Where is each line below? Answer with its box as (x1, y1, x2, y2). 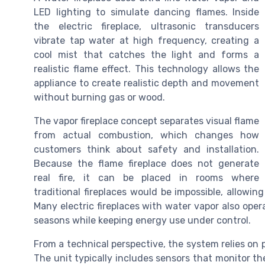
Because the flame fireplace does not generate (34, 158, 259, 170)
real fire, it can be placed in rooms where (34, 172, 259, 184)
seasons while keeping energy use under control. (34, 215, 251, 227)
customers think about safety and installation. (34, 144, 259, 156)
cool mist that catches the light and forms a (34, 49, 259, 61)
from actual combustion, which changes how (34, 130, 259, 141)
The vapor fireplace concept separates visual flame (34, 115, 259, 127)
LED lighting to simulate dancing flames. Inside (34, 7, 259, 18)
